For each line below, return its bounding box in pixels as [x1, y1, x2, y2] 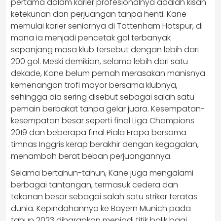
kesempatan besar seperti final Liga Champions [11, 115, 194, 126]
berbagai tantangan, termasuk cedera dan [11, 179, 178, 190]
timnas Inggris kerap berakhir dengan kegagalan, [11, 139, 199, 150]
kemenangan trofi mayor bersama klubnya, [11, 79, 178, 91]
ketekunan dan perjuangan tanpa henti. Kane [11, 8, 186, 20]
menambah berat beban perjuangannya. [11, 150, 172, 162]
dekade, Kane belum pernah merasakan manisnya [11, 68, 205, 79]
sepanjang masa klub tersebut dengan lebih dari [11, 44, 199, 55]
